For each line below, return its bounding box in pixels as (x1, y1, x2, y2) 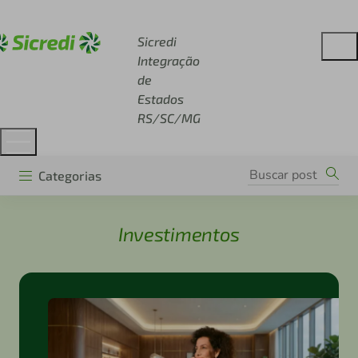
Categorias (38, 167, 101, 183)
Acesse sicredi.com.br (32, 8, 165, 24)
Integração (137, 53, 200, 68)
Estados (137, 91, 184, 106)
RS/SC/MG (137, 110, 201, 125)
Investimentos (118, 222, 240, 246)
